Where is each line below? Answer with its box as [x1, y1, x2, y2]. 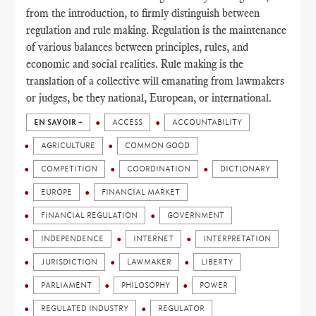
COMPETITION [41, 164, 98, 174]
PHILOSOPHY [121, 281, 171, 290]
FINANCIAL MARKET [102, 188, 181, 197]
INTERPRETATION [203, 234, 272, 243]
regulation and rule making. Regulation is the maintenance [26, 23, 287, 37]
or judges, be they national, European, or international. [26, 91, 272, 104]
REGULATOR [158, 304, 205, 313]
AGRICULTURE [41, 141, 96, 150]
